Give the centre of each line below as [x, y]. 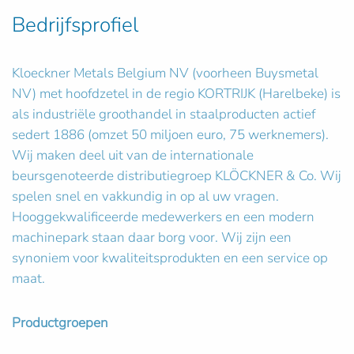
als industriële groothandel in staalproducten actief [164, 114]
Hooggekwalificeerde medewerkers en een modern [163, 217]
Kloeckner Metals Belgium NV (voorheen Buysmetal [165, 73]
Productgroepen [60, 323]
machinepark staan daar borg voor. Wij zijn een [152, 237]
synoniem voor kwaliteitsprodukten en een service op [170, 258]
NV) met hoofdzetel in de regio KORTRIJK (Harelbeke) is [176, 94]
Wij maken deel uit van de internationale [133, 155]
